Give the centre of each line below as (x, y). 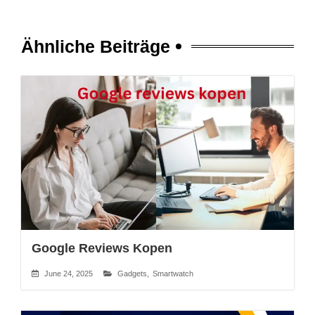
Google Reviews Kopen (102, 249)
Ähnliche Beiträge (96, 46)
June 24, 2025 (69, 273)
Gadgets (132, 274)
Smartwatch (173, 274)
